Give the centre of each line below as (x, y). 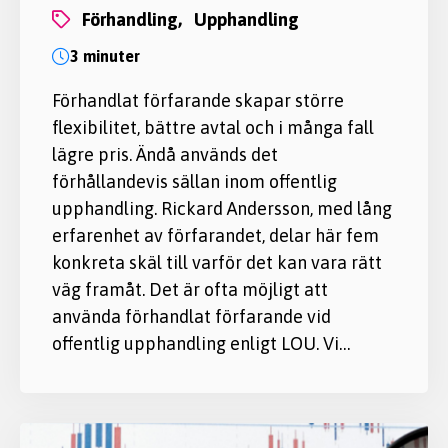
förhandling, (136, 19)
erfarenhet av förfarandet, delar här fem (215, 235)
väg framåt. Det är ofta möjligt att (190, 289)
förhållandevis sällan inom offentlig (194, 181)
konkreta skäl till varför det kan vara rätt (217, 262)
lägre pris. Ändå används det (165, 154)
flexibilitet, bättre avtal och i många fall (213, 127)
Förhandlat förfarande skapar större (198, 100)
